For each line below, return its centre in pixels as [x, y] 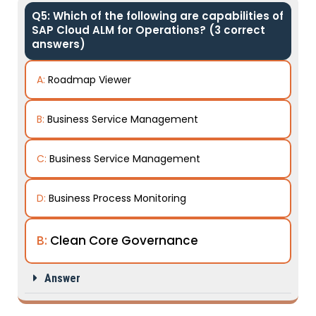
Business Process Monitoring [117, 198]
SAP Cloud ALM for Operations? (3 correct [148, 30]
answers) [59, 44]
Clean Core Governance [124, 241]
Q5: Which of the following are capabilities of [158, 16]
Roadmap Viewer [90, 80]
